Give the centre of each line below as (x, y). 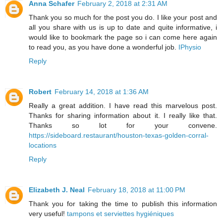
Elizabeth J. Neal (57, 190)
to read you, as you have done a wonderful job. (104, 47)
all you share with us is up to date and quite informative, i (123, 28)
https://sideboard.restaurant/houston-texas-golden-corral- (119, 136)
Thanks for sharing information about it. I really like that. (123, 116)
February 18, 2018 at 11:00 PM (137, 190)
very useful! (48, 214)
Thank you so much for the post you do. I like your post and (123, 18)
